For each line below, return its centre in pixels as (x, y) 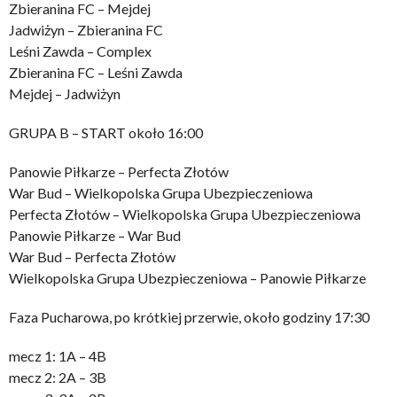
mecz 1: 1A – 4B (58, 355)
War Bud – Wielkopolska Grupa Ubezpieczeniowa (161, 192)
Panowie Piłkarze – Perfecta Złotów (119, 171)
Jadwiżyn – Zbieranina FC (86, 29)
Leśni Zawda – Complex (80, 51)
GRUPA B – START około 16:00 (106, 132)
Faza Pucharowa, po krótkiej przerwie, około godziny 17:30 (189, 316)
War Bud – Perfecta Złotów (92, 256)
